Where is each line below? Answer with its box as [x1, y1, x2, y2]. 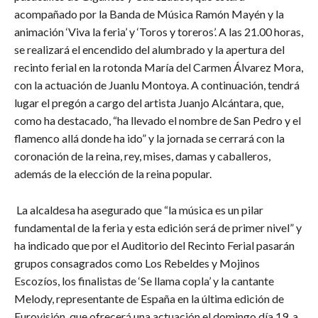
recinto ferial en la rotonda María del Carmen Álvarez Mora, [14, 60, 303, 74]
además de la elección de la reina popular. [14, 166, 212, 180]
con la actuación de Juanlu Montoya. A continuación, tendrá [14, 77, 300, 92]
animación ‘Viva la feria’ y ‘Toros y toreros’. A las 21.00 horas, [14, 24, 303, 38]
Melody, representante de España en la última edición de [14, 291, 284, 305]
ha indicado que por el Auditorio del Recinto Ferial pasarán [14, 238, 295, 252]
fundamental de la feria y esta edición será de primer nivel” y [14, 220, 302, 234]
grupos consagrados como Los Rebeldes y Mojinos [14, 256, 260, 270]
